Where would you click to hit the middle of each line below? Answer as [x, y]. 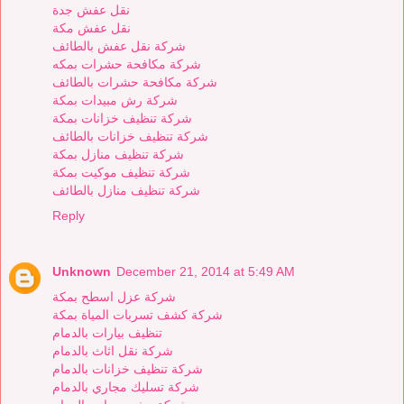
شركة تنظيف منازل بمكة [118, 154]
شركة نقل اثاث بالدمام [113, 350]
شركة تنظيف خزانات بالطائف [130, 136]
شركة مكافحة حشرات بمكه [127, 64]
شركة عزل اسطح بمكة [114, 296]
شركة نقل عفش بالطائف [119, 46]
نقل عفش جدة [91, 9]
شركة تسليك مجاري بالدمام [126, 386]
